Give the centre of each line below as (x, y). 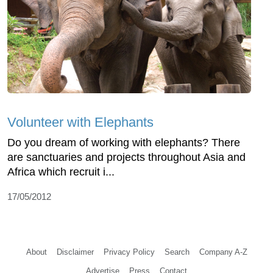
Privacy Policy (129, 252)
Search (177, 252)
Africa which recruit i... (61, 172)
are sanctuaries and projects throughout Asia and (126, 157)
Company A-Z (223, 252)
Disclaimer (75, 252)
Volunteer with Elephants (80, 122)
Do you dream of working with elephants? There (124, 142)
